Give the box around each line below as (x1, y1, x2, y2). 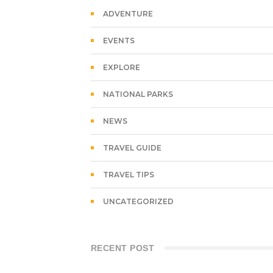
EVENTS (102, 36, 135, 45)
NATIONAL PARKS (102, 90, 173, 99)
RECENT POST (90, 243, 155, 253)
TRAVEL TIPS (102, 170, 154, 179)
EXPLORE (102, 63, 140, 72)
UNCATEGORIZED (102, 197, 174, 206)
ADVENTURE (102, 9, 153, 18)
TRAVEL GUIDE (102, 143, 161, 152)
